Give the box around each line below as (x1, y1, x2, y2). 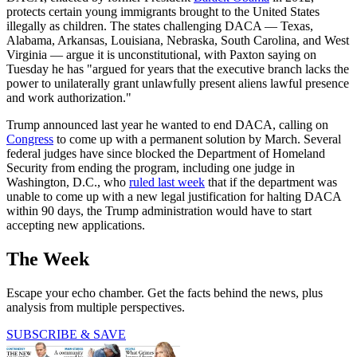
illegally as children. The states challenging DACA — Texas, (6, 19, 313, 33)
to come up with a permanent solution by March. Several (53, 132, 341, 147)
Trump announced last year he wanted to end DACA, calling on (6, 118, 328, 132)
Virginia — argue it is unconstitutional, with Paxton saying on (6, 48, 316, 62)
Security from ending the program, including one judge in (6, 161, 295, 175)
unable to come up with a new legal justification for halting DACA (6, 190, 341, 204)
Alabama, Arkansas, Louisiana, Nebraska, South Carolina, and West (6, 33, 349, 48)
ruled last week (129, 175, 205, 190)
